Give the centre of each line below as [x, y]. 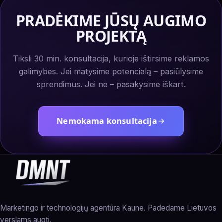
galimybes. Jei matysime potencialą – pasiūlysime [111, 72]
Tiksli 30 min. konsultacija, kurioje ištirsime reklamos [111, 59]
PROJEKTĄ [111, 36]
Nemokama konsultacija [107, 121]
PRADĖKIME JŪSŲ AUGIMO [111, 20]
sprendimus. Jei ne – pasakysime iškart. [111, 84]
